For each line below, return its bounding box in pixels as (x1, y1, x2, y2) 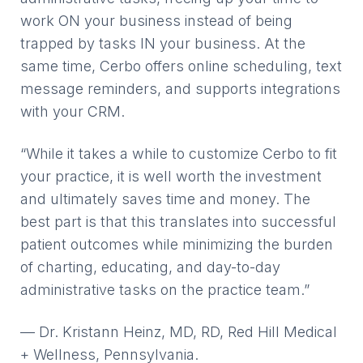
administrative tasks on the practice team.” (20, 281, 310, 298)
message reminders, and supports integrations (20, 80, 340, 97)
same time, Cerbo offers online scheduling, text (20, 58, 342, 75)
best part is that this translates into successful (20, 213, 336, 230)
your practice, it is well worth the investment (20, 168, 322, 185)
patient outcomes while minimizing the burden (20, 236, 333, 253)
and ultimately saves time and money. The (20, 190, 310, 207)
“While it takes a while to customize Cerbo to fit (20, 145, 337, 162)
